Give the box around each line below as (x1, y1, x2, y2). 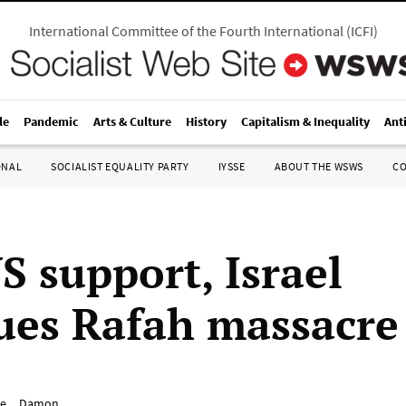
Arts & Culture (93, 113, 171, 130)
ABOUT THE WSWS (274, 159, 363, 173)
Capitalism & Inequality (241, 113, 370, 130)
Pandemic (24, 113, 79, 130)
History (186, 113, 227, 130)
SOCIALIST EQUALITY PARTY (51, 159, 189, 173)
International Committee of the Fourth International (28, 22, 343, 40)
